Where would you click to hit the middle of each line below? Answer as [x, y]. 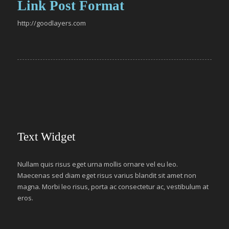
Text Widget [46, 137]
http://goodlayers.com [52, 23]
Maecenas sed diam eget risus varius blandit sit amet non [107, 175]
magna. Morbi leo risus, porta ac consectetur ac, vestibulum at [113, 187]
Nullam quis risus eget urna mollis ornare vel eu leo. [98, 164]
